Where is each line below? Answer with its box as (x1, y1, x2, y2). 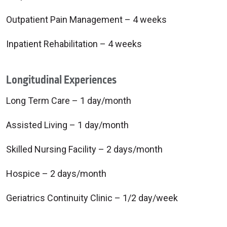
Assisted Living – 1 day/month (6, 120, 129, 130)
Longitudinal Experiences (6, 72, 117, 88)
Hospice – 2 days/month (6, 168, 106, 179)
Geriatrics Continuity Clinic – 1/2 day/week (6, 193, 178, 203)
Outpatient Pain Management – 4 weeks (6, 14, 167, 25)
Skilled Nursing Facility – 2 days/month (6, 144, 163, 155)
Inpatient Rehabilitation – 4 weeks (6, 39, 142, 49)
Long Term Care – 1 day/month (6, 95, 131, 106)
